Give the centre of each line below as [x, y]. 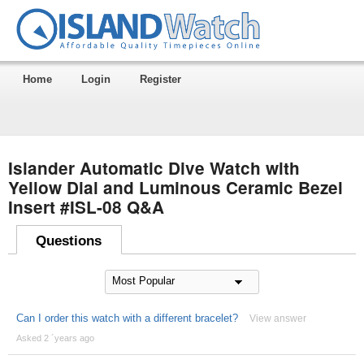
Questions [69, 240]
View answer [277, 318]
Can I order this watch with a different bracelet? [127, 318]
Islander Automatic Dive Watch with [154, 167]
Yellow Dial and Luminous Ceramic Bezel [175, 187]
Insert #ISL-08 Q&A [86, 206]
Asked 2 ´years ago [55, 338]
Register [160, 79]
